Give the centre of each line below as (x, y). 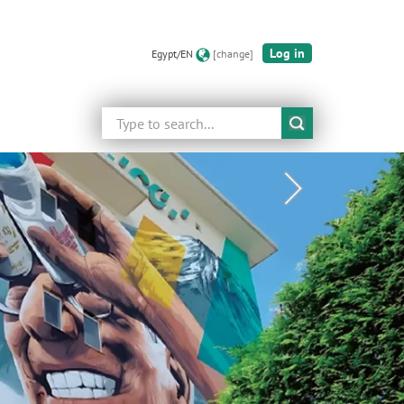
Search (122, 117)
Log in (287, 54)
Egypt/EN (172, 53)
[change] (233, 53)
